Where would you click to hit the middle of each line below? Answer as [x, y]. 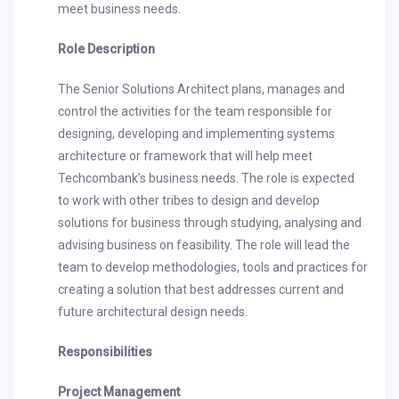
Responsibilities [105, 352]
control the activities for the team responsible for [195, 111]
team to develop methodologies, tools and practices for [213, 267]
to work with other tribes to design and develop [189, 200]
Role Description [106, 49]
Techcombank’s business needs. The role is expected [206, 178]
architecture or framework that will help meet [185, 156]
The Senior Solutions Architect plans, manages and [201, 89]
